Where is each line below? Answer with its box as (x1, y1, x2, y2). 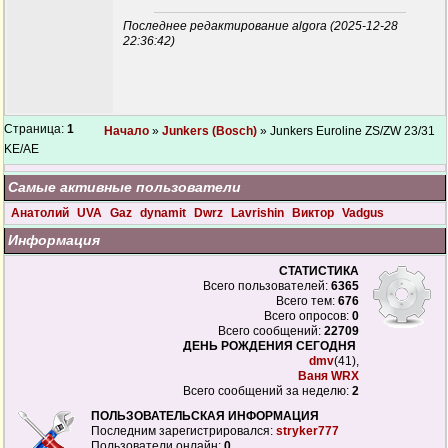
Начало (104, 124, 149, 138)
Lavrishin (231, 206, 287, 220)
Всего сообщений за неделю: (183, 384, 352, 398)
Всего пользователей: (203, 279, 331, 293)
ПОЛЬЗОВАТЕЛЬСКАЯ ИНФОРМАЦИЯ (91, 409, 319, 423)
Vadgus (342, 206, 384, 220)
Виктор (292, 206, 337, 220)
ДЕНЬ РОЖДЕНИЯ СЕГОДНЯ (183, 339, 359, 353)
